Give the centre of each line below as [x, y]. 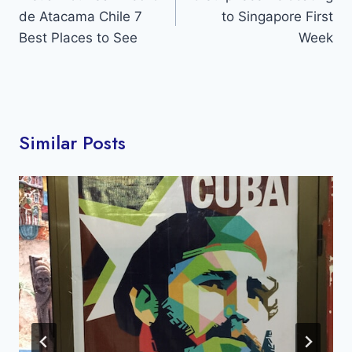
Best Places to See [78, 37]
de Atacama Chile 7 [81, 16]
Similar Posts [72, 142]
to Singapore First [277, 16]
